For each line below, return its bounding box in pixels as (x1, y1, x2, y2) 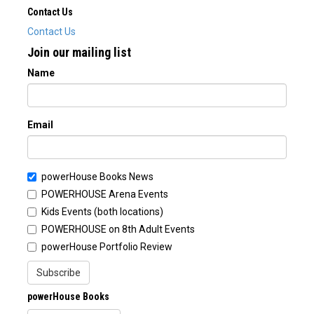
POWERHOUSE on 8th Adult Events (41, 224, 195, 235)
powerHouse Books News (41, 171, 153, 182)
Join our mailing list (27, 45, 131, 60)
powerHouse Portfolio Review (41, 241, 172, 252)
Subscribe (36, 267, 81, 278)
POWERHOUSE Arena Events (41, 189, 168, 200)
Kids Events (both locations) (41, 206, 163, 217)
